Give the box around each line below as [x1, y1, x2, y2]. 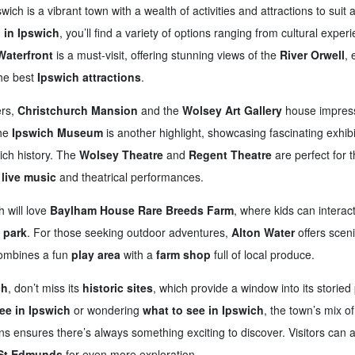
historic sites [82, 279, 153, 296]
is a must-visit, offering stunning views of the [52, 46, 280, 63]
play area [71, 246, 120, 262]
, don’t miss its [7, 279, 82, 296]
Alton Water [231, 223, 295, 240]
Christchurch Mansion [17, 101, 138, 118]
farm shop [155, 246, 211, 262]
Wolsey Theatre [78, 146, 163, 162]
